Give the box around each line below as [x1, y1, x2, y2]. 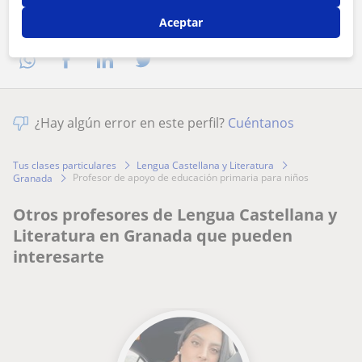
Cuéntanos [228, 114, 294, 133]
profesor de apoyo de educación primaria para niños [78, 170, 309, 185]
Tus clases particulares [13, 158, 116, 172]
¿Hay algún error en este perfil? [35, 114, 228, 133]
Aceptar [159, 15, 203, 30]
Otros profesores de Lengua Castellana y [13, 204, 337, 226]
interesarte [13, 246, 104, 268]
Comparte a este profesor [19, 12, 205, 32]
